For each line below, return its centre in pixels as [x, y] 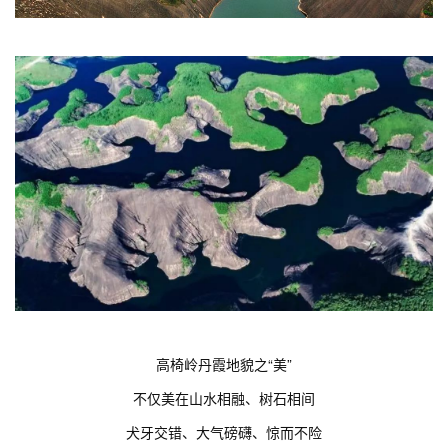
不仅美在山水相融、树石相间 [224, 398]
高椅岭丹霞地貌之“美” [224, 364]
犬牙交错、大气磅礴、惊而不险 [224, 432]
